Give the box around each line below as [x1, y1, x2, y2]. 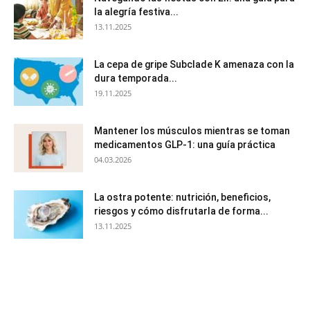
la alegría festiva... [94, 6, 179, 18]
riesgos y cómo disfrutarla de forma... [94, 206, 268, 217]
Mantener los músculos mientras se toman [94, 125, 290, 137]
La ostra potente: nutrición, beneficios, [94, 192, 271, 203]
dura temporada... [94, 73, 177, 84]
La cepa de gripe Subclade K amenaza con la [94, 59, 294, 71]
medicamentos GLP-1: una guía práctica [94, 139, 275, 151]
